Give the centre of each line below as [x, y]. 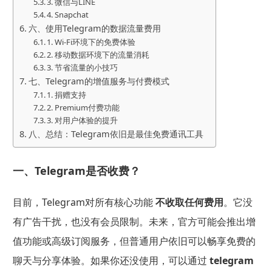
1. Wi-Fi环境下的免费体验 [91, 42]
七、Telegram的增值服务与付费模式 [99, 81]
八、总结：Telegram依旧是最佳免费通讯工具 [116, 134]
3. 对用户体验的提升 [83, 120]
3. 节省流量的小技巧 [83, 67]
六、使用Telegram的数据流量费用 [94, 28]
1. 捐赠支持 [67, 94]
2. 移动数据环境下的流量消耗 [98, 54]
